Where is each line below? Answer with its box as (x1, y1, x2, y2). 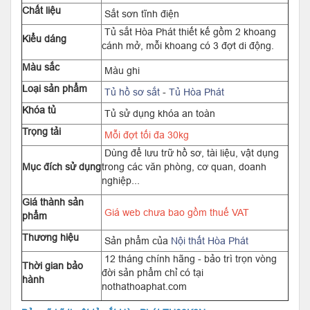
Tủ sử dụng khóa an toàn (102, 108, 215, 119)
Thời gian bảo (22, 260, 83, 271)
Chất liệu (22, 5, 61, 16)
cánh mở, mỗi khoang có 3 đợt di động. (102, 40, 277, 51)
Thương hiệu (22, 232, 79, 243)
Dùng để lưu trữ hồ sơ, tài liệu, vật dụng (102, 147, 279, 158)
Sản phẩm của (102, 235, 171, 246)
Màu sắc (22, 62, 60, 73)
